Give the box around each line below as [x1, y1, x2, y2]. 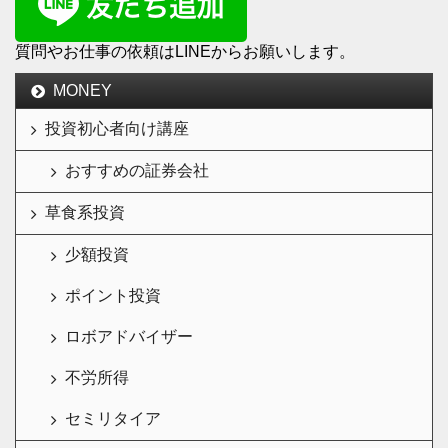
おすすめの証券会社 [65, 162, 209, 179]
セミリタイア [65, 410, 161, 427]
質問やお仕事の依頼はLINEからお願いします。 [15, 43, 355, 60]
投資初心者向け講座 [45, 120, 189, 137]
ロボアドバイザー [65, 328, 193, 345]
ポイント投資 [65, 287, 161, 304]
